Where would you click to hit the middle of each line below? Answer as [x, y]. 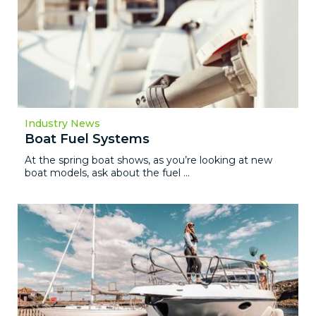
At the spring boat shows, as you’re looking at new [148, 160]
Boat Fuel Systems [87, 139]
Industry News [62, 123]
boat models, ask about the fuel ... [107, 172]
